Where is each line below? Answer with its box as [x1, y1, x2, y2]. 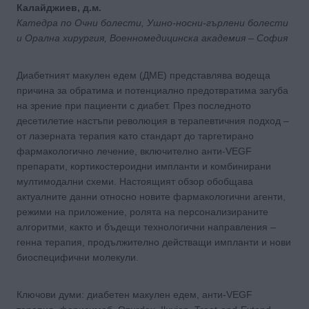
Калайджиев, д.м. [17, 1, 101, 13]
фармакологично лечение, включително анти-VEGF [17, 145, 252, 157]
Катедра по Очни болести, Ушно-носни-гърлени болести [17, 17, 288, 28]
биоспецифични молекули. [17, 251, 139, 263]
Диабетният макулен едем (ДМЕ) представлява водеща [17, 69, 270, 81]
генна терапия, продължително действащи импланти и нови [17, 236, 291, 248]
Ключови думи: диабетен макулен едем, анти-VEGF [17, 288, 252, 300]
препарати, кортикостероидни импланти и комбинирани [17, 160, 271, 172]
